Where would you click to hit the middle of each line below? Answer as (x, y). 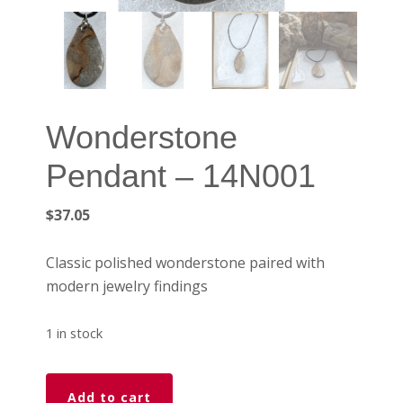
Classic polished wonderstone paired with (186, 262)
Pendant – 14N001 (181, 175)
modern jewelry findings (127, 286)
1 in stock (75, 332)
